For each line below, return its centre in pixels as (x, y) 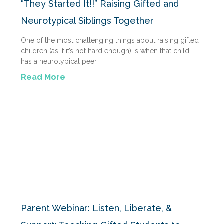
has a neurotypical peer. (60, 62)
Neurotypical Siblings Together (87, 21)
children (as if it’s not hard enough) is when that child (105, 51)
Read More (43, 77)
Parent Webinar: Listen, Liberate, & (96, 208)
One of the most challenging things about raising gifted (110, 41)
